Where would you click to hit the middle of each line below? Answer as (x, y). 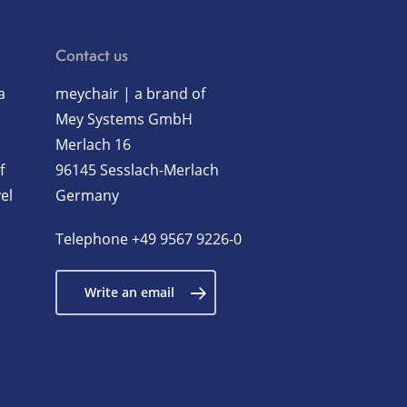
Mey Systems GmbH (124, 119)
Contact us (92, 55)
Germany (88, 195)
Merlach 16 (94, 144)
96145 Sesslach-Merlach (138, 170)
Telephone (94, 239)
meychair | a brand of (131, 94)
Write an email (130, 292)
